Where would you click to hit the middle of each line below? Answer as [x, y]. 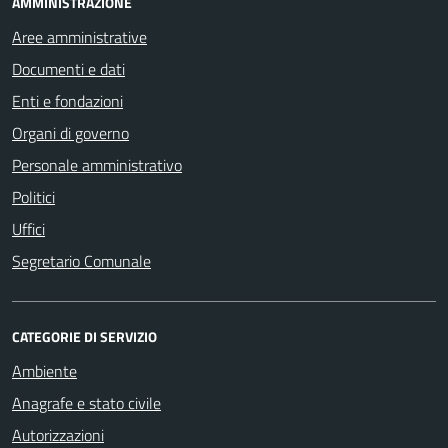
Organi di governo [70, 132]
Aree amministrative [79, 36]
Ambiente [44, 370]
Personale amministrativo [97, 164]
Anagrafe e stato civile [86, 402]
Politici [33, 196]
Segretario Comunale [81, 260]
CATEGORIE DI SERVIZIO [84, 336]
